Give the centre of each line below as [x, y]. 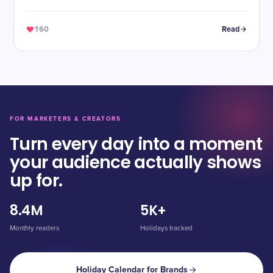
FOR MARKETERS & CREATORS [66, 119]
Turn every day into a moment [136, 144]
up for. [36, 181]
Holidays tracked [166, 228]
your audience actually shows [136, 162]
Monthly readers [34, 228]
